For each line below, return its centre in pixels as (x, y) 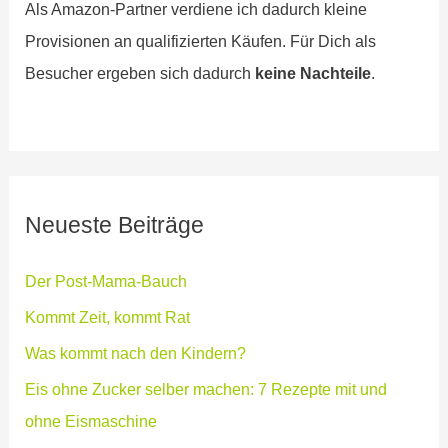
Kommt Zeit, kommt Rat (108, 317)
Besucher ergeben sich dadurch (140, 73)
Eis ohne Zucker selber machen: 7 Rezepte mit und (206, 389)
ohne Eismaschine (91, 421)
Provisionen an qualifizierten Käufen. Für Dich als (201, 41)
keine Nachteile (313, 73)
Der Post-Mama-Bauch (106, 281)
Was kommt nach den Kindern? (136, 353)
